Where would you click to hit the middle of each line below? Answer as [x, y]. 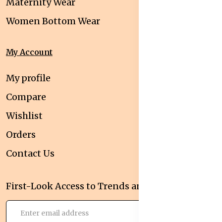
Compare [26, 97]
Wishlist [24, 115]
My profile [28, 78]
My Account [29, 52]
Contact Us [30, 153]
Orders [21, 134]
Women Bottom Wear [53, 21]
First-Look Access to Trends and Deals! [91, 186]
